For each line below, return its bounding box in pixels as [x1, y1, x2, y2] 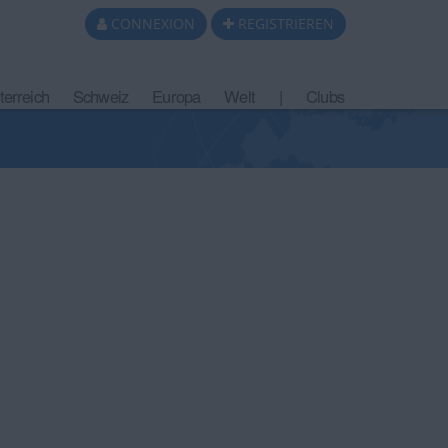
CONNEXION [111, 14, 195, 33]
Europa [152, 84, 201, 109]
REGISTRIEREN [238, 14, 334, 33]
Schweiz [72, 84, 129, 109]
